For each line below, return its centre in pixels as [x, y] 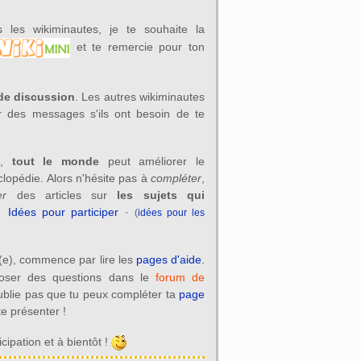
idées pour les [171, 213]
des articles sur [62, 195]
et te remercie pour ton [137, 47]
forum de [180, 277]
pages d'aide [168, 260]
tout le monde [55, 162]
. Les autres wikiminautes [140, 97]
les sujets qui [161, 195]
